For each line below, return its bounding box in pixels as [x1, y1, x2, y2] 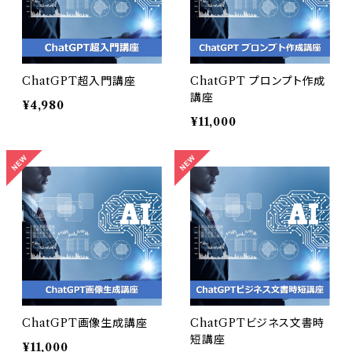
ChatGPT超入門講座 [22, 74, 136, 89]
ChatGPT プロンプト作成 [190, 74, 325, 89]
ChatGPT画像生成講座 [22, 316, 148, 331]
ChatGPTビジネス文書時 [190, 316, 325, 331]
